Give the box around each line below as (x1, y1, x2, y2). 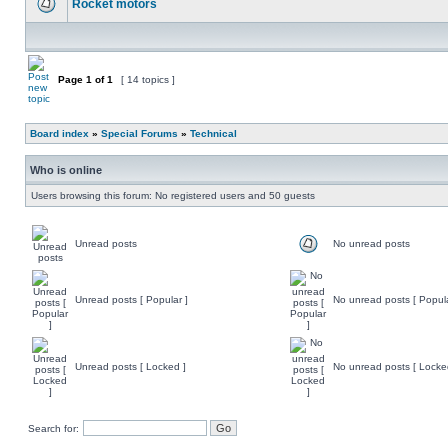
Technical (190, 128, 237, 139)
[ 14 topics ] (118, 74, 178, 85)
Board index (30, 128, 89, 139)
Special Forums (101, 128, 178, 139)
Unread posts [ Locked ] (75, 361, 186, 372)
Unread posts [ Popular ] (75, 294, 188, 305)
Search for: (28, 423, 79, 434)
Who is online (30, 164, 102, 176)
